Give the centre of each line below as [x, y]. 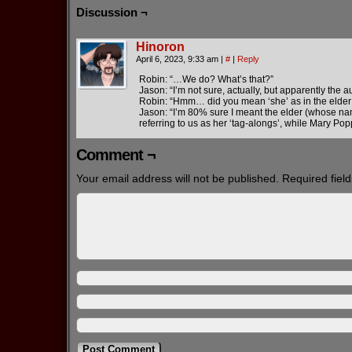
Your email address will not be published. [178, 178]
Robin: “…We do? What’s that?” [206, 79]
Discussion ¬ [112, 12]
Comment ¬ [116, 155]
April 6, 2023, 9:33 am [178, 59]
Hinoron [160, 47]
